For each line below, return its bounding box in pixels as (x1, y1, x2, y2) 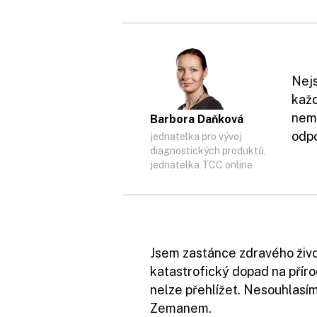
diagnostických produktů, (150, 145, 266, 156)
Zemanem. (150, 301, 212, 316)
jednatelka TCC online (150, 159, 253, 171)
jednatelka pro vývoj (150, 131, 242, 142)
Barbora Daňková (150, 113, 243, 126)
